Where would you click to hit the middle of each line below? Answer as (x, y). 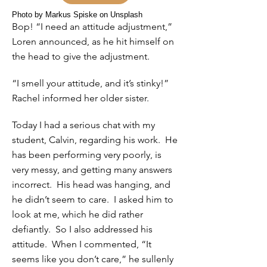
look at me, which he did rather (77, 214)
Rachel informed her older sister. (80, 98)
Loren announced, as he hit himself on (93, 41)
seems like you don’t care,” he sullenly (93, 259)
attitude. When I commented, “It (82, 244)
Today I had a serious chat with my (83, 125)
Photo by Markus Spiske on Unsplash (77, 15)
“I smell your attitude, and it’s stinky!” (90, 83)
